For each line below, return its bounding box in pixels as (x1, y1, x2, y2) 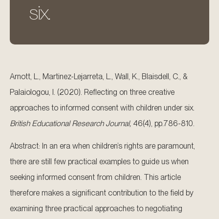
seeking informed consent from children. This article (10, 173, 181, 182)
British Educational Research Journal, (10, 119, 131, 128)
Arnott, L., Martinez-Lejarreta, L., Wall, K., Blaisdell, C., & (10, 72, 187, 81)
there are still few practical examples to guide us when (10, 157, 189, 167)
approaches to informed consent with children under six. (10, 103, 195, 112)
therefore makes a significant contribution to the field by (10, 188, 194, 198)
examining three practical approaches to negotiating (10, 204, 182, 214)
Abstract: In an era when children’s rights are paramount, (10, 141, 195, 151)
